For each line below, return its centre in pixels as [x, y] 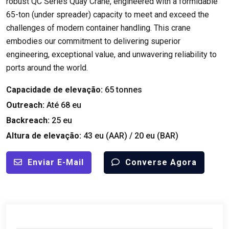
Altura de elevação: [45, 135]
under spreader [61, 14]
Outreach [24, 105]
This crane [172, 28]
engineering [27, 54]
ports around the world [46, 67]
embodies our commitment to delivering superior [93, 41]
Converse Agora [161, 162]
